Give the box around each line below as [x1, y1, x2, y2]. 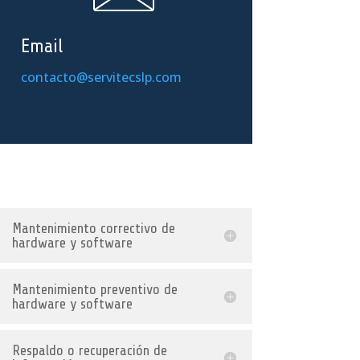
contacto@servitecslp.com [20, 68, 182, 87]
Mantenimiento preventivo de [11, 280, 178, 297]
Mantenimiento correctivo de [11, 219, 175, 236]
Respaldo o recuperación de [11, 342, 167, 358]
